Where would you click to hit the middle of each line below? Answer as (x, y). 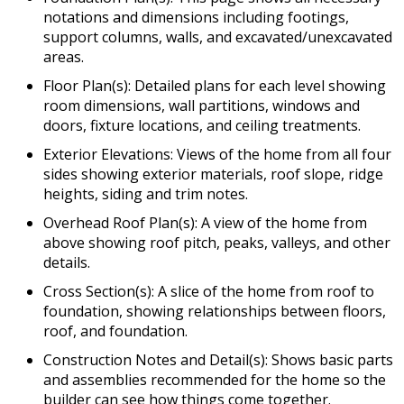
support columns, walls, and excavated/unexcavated (218, 37)
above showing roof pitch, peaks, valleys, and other (217, 243)
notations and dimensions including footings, (196, 18)
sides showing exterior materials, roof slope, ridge (213, 174)
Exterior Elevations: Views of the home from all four (217, 155)
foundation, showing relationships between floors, (215, 312)
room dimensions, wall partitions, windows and (202, 106)
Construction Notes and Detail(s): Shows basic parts (218, 360)
